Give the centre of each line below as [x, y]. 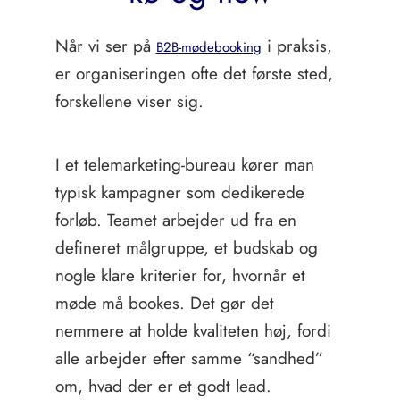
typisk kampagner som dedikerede [179, 192]
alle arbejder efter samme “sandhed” [189, 358]
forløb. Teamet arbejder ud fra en [175, 220]
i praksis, [296, 46]
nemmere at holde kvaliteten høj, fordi [193, 331]
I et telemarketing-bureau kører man [184, 165]
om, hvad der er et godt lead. [163, 386]
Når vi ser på [105, 46]
